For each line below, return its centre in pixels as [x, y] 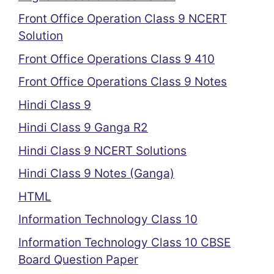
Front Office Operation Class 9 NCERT [123, 19]
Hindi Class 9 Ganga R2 [83, 128]
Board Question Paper [78, 259]
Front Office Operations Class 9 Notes [123, 82]
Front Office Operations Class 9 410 [117, 59]
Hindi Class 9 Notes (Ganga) [96, 173]
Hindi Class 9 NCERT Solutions [102, 150]
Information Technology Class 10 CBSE [124, 242]
